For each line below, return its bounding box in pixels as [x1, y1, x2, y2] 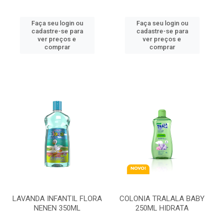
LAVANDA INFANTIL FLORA [12, 194, 102, 203]
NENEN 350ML [33, 204, 81, 213]
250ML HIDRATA [135, 204, 189, 213]
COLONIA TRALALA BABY [119, 194, 205, 203]
